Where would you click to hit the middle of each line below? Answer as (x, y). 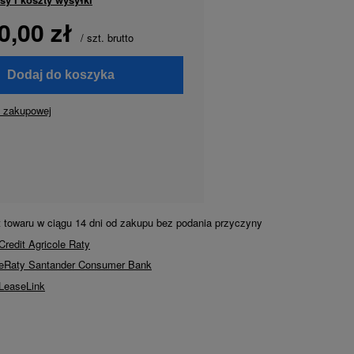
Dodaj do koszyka (60, 75)
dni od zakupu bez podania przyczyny (174, 222)
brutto (119, 38)
